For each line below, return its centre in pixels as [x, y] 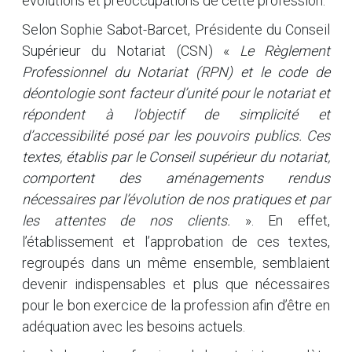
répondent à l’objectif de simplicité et [176, 114]
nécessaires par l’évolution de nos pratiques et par [176, 199]
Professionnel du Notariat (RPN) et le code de [176, 72]
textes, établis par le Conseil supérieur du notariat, [176, 157]
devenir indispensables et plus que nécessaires [176, 284]
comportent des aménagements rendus [176, 178]
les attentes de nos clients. [126, 220]
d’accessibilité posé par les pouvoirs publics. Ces [176, 136]
